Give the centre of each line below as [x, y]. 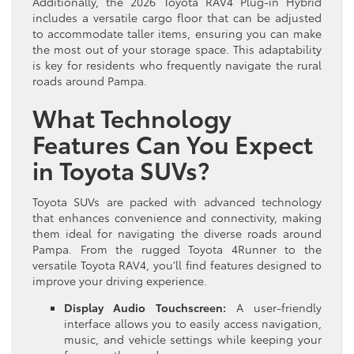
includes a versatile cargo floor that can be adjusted [177, 17]
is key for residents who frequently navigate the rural [177, 64]
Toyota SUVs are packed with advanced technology [177, 201]
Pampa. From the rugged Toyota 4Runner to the [177, 249]
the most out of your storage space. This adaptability [177, 49]
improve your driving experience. [120, 280]
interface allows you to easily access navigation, [193, 323]
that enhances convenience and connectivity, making [177, 217]
